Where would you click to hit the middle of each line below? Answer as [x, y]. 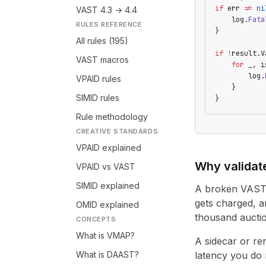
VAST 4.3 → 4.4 [107, 10]
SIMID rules [98, 98]
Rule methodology [112, 117]
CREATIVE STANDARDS [117, 131]
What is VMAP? [105, 235]
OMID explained [107, 205]
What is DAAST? [107, 254]
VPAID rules [99, 79]
